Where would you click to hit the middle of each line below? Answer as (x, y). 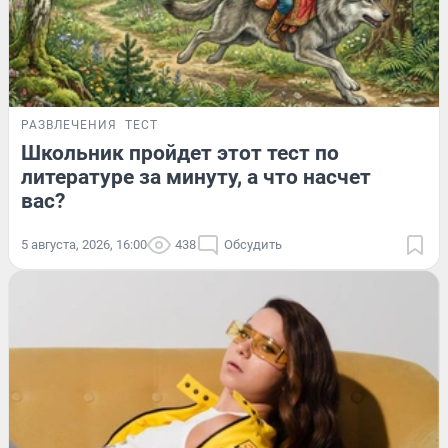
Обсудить (253, 244)
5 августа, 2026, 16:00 (84, 244)
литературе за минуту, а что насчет (196, 176)
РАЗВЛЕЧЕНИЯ (69, 124)
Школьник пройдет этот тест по (180, 152)
